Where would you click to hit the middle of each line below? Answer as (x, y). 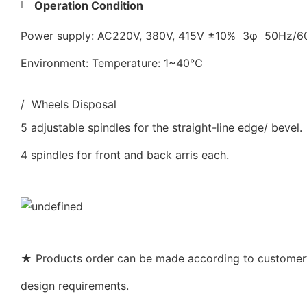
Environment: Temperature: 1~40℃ (112, 63)
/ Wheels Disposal (69, 104)
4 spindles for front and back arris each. (125, 155)
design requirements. (75, 285)
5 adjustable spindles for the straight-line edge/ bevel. (161, 127)
